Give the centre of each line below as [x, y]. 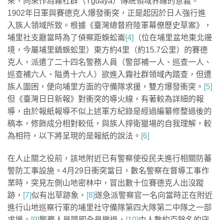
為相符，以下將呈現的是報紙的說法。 [74, 136]
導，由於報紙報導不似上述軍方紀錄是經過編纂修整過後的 [110, 111]
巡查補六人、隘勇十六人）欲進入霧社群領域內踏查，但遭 [110, 75]
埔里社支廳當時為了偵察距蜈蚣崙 [66, 38]
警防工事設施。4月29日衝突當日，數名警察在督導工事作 [108, 171]
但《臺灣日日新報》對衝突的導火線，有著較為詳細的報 [106, 99]
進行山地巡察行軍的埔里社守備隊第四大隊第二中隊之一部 [110, 208]
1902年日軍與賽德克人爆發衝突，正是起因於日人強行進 [107, 13]
